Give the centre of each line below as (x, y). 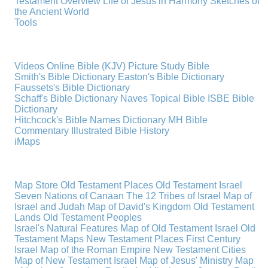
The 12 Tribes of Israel (174, 196)
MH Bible (188, 120)
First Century (214, 239)
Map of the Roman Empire (96, 249)
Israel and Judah (50, 206)
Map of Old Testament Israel (179, 228)
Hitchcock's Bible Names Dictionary (90, 120)
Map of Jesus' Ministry (186, 260)
